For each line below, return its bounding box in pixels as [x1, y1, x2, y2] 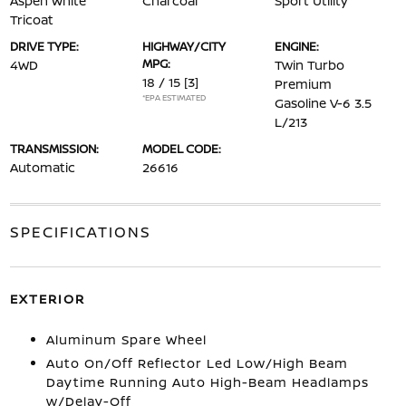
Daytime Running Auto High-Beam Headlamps [45, 373, 369, 391]
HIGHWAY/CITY [141, 38, 226, 54]
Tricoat [9, 11, 53, 28]
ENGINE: [275, 38, 320, 54]
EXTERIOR [9, 290, 85, 307]
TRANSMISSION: [9, 140, 99, 157]
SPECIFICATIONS [9, 222, 151, 242]
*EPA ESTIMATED [141, 92, 206, 103]
